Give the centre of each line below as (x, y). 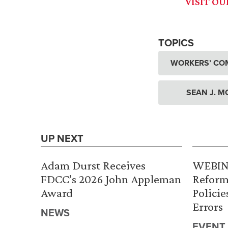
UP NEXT (62, 138)
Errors (208, 207)
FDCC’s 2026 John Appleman (111, 179)
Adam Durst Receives (93, 165)
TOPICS (176, 43)
